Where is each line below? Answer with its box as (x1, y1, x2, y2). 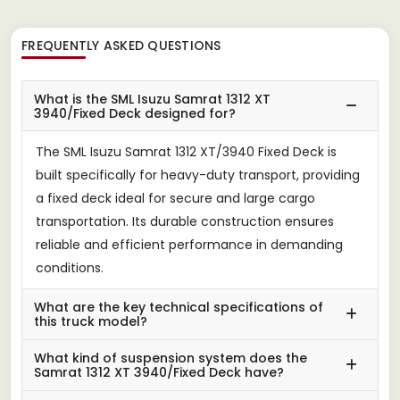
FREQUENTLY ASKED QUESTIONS (21, 36, 221, 54)
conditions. (36, 258, 104, 277)
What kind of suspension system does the (34, 348, 307, 367)
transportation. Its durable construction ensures (36, 212, 334, 230)
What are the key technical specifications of (34, 297, 323, 316)
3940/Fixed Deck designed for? (34, 104, 236, 122)
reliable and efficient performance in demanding (36, 235, 343, 254)
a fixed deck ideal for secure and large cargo (36, 188, 315, 207)
